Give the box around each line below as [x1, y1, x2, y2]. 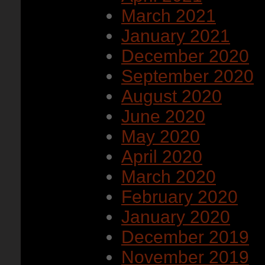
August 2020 [121, 86, 222, 106]
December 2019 [121, 227, 249, 247]
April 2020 [121, 147, 202, 166]
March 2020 [121, 167, 216, 186]
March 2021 [121, 6, 216, 25]
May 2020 [121, 127, 200, 146]
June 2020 [121, 106, 205, 126]
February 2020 [121, 187, 238, 206]
